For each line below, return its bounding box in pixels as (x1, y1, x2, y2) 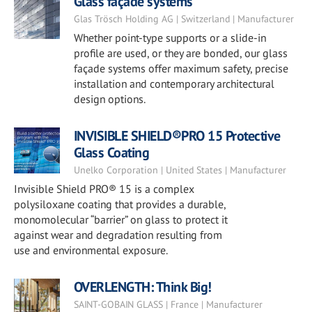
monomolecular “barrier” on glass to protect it (14, 212, 228, 226)
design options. (73, 92, 146, 106)
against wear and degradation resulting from (14, 228, 222, 242)
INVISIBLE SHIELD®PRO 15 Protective (73, 127, 281, 145)
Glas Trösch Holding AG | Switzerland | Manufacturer (73, 13, 294, 25)
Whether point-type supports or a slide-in (73, 31, 266, 45)
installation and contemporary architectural (73, 77, 274, 91)
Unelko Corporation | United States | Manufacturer (73, 164, 286, 176)
